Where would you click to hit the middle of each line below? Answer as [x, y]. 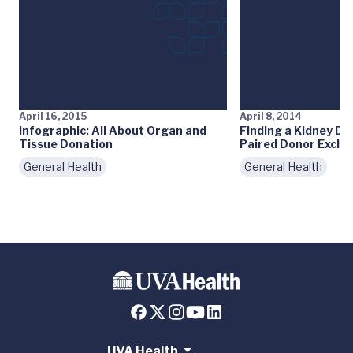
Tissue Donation [66, 143]
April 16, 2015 [53, 116]
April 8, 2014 [271, 116]
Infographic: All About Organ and [113, 130]
